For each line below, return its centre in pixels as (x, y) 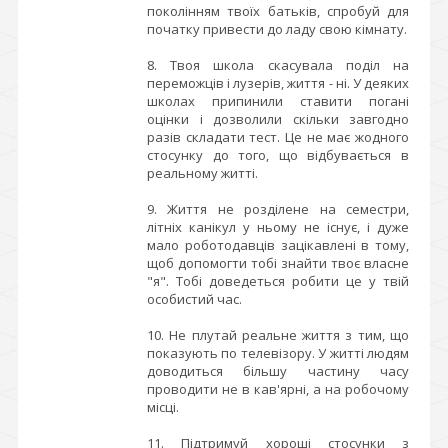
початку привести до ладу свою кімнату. (277, 29)
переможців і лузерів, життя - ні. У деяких (278, 83)
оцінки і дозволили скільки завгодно (278, 119)
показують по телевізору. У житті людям (278, 353)
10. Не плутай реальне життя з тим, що (278, 335)
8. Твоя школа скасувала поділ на (278, 65)
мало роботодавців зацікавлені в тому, (278, 245)
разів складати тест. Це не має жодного (278, 137)
